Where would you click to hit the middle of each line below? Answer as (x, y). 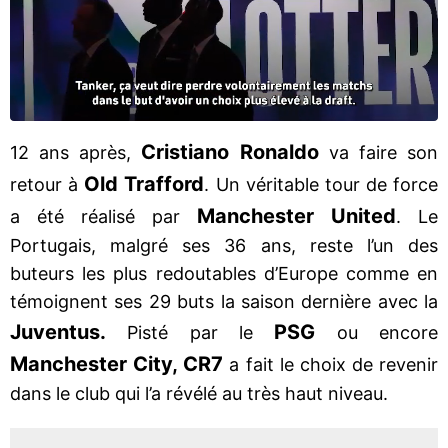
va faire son (378, 152)
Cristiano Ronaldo (230, 151)
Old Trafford (144, 183)
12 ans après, (76, 152)
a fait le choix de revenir (330, 364)
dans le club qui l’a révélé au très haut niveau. (199, 393)
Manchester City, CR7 (117, 363)
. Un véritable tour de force (321, 184)
